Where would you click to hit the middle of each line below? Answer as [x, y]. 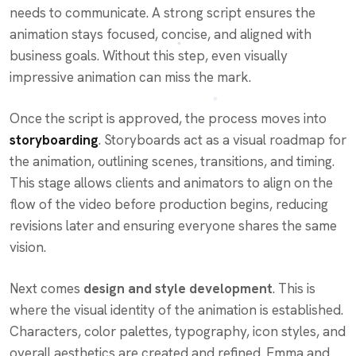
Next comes [46, 288]
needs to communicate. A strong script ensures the [163, 12]
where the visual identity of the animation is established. [176, 310]
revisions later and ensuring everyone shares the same [173, 225]
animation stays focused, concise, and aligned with [161, 34]
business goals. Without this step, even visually [149, 55]
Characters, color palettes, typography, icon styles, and [178, 331]
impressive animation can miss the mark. [130, 77]
